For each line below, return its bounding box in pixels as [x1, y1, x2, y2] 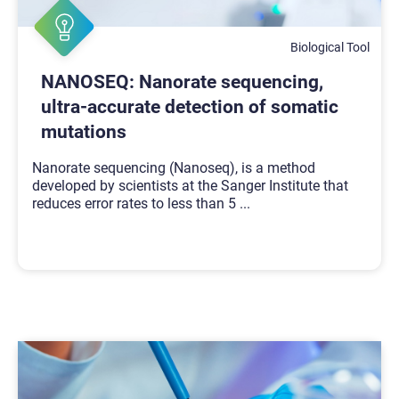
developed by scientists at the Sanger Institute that [32, 176, 348, 194]
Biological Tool [290, 40, 370, 55]
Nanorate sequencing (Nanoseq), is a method [32, 159, 315, 176]
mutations [41, 121, 126, 143]
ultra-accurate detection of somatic [41, 96, 338, 118]
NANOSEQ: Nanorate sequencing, [41, 71, 323, 94]
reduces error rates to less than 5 [32, 194, 240, 212]
